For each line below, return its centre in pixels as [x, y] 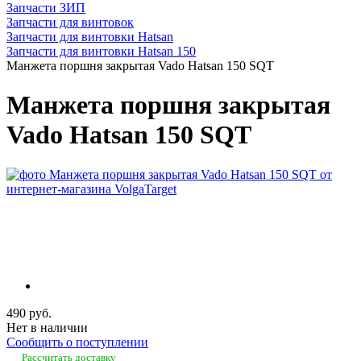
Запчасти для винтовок [70, 22]
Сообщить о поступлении [77, 342]
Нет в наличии [47, 328]
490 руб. [29, 313]
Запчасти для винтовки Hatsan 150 [101, 51]
